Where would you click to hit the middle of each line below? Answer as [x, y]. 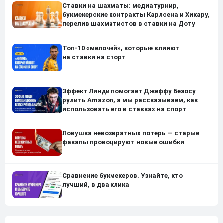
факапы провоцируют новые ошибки [123, 142]
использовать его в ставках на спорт [124, 109]
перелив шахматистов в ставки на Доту [129, 24]
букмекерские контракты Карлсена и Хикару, [136, 15]
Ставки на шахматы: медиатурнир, [120, 6]
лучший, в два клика [96, 185]
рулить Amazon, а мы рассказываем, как [130, 100]
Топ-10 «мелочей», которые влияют [121, 48]
